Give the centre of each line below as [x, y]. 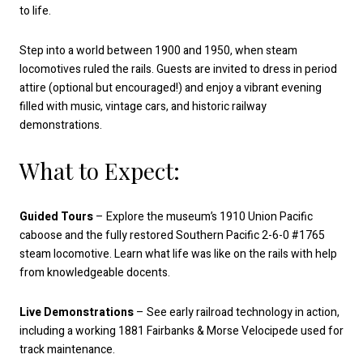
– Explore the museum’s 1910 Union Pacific [203, 216]
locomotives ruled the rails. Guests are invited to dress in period [178, 70]
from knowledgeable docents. [95, 272]
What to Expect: [100, 170]
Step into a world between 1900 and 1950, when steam [158, 51]
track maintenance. [67, 350]
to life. [35, 11]
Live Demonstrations [77, 313]
